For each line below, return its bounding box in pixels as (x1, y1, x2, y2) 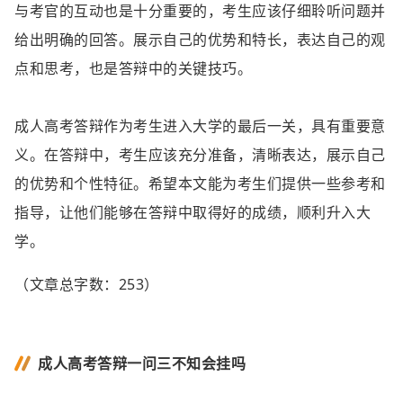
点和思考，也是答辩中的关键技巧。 (14, 58, 252, 78)
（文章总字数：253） (14, 274, 159, 294)
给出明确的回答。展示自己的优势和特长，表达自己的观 (14, 30, 386, 49)
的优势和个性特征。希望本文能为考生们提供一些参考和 (14, 174, 386, 193)
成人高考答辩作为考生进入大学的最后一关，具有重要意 (14, 116, 386, 136)
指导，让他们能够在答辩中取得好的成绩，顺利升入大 (14, 202, 371, 222)
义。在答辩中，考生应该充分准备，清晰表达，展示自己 (14, 145, 386, 165)
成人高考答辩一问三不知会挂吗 (38, 354, 246, 373)
